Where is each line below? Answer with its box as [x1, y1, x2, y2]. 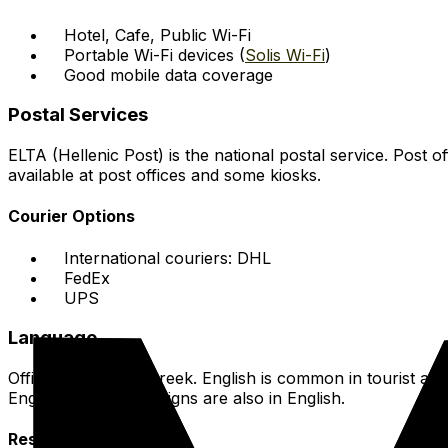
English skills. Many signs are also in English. [8, 388, 345, 409]
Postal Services [8, 103, 148, 127]
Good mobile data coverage [64, 64, 273, 85]
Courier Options [8, 206, 135, 227]
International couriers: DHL [64, 247, 271, 268]
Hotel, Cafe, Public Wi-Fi [64, 24, 251, 45]
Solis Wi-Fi [245, 44, 325, 65]
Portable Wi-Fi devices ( [64, 44, 245, 65]
